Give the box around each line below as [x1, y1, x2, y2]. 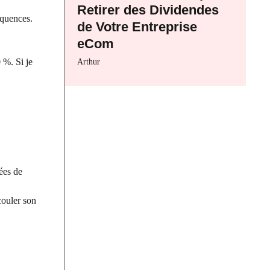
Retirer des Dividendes [77, 2, 219, 18]
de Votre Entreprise [77, 19, 197, 35]
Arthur [77, 57, 100, 67]
